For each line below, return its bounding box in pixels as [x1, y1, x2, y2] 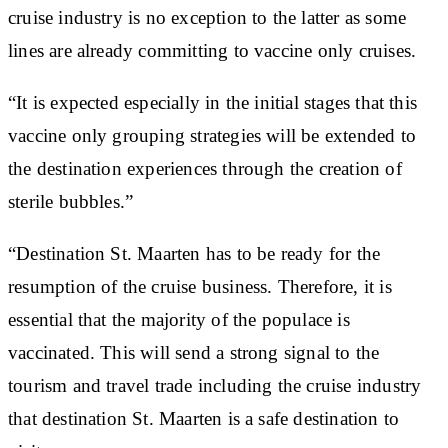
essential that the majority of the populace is [8, 308, 350, 330]
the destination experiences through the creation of [8, 157, 402, 179]
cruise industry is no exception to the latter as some [8, 6, 407, 28]
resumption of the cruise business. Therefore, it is [8, 275, 392, 297]
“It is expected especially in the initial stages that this [8, 91, 418, 113]
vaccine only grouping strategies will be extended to [8, 124, 416, 146]
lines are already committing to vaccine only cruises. [8, 39, 417, 61]
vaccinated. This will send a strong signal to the [8, 341, 380, 363]
